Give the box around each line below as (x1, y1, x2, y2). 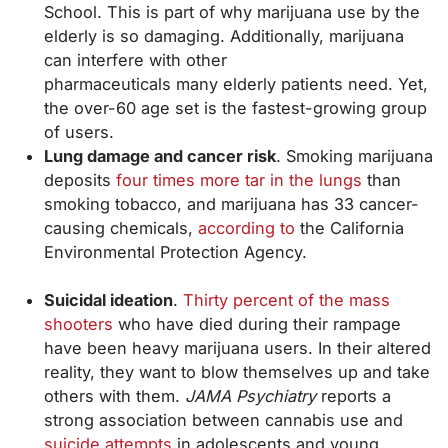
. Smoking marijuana (276, 146, 433, 166)
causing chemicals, (44, 218, 198, 238)
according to (198, 218, 295, 238)
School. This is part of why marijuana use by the (44, 2, 420, 22)
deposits (44, 170, 116, 190)
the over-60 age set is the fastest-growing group (44, 98, 427, 118)
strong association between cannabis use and (44, 410, 403, 430)
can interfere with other (44, 50, 227, 70)
